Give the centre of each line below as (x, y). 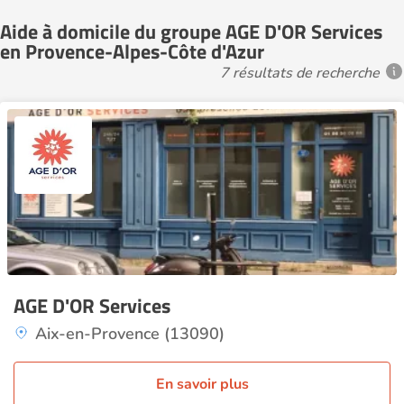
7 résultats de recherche (300, 73)
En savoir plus (202, 384)
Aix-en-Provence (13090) (130, 334)
